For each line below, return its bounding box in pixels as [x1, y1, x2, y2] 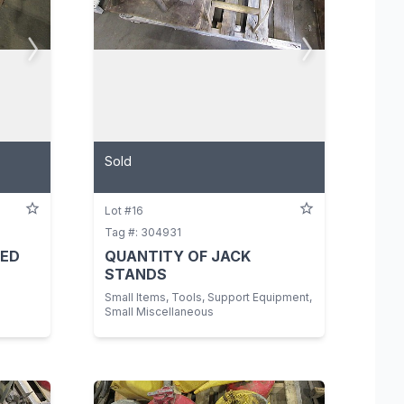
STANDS [105, 265, 167, 284]
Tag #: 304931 [105, 225, 181, 240]
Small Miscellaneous [105, 305, 214, 319]
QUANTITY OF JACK [105, 247, 251, 266]
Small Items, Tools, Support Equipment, [105, 290, 312, 305]
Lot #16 [105, 204, 143, 218]
